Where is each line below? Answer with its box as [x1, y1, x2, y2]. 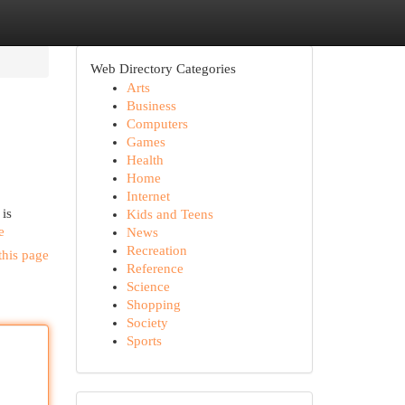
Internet [126, 189, 170, 203]
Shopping [126, 297, 181, 312]
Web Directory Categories [89, 61, 236, 76]
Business [126, 99, 176, 113]
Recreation [126, 243, 187, 258]
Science [126, 279, 170, 294]
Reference [126, 261, 184, 276]
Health [126, 153, 164, 167]
